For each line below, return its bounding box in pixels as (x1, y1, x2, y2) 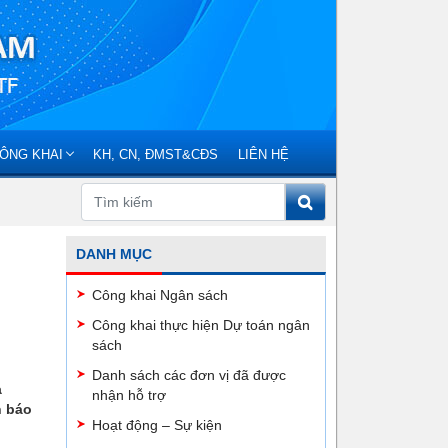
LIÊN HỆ (238, 147, 289, 162)
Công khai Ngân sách (92, 287, 228, 303)
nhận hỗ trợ (92, 387, 166, 403)
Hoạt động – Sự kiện (92, 417, 222, 433)
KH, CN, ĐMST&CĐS (93, 147, 218, 162)
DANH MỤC (76, 246, 152, 262)
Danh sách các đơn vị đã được (92, 367, 286, 383)
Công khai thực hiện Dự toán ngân (92, 317, 310, 333)
